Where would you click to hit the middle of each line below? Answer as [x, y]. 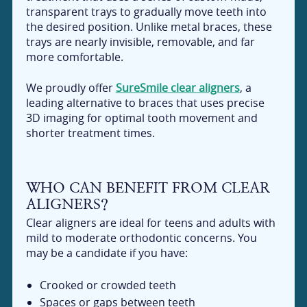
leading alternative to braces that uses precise [145, 103]
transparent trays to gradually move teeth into [146, 11]
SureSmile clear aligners [177, 88]
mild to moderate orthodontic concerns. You [141, 238]
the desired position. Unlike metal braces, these [149, 26]
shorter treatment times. [90, 133]
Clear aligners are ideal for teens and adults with [150, 223]
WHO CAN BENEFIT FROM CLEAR [148, 188]
